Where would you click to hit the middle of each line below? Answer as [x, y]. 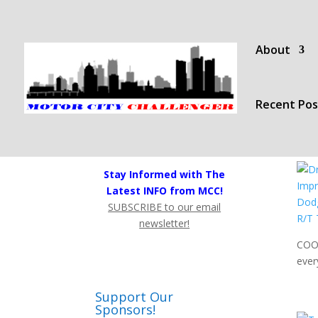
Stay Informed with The [165, 174]
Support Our [135, 297]
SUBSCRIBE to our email [165, 207]
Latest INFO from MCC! [164, 191]
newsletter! [165, 223]
